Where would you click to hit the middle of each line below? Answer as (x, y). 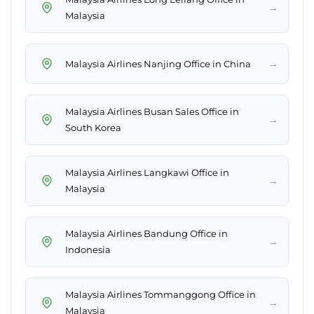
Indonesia (88, 250)
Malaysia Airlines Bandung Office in (146, 234)
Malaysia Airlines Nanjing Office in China (158, 63)
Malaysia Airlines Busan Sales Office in (152, 112)
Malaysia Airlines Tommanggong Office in (161, 295)
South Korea (93, 128)
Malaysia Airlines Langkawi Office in (147, 173)
